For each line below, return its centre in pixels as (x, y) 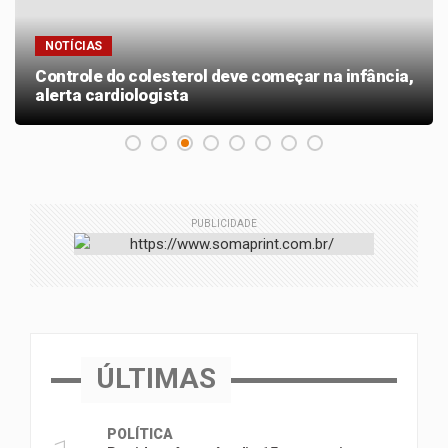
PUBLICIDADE (224, 224)
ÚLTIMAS (156, 379)
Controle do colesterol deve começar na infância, (224, 76)
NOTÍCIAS (74, 46)
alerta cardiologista (111, 95)
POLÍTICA (140, 434)
